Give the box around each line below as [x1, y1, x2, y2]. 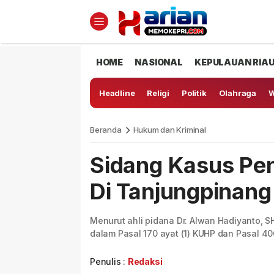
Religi [147, 88, 170, 98]
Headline [99, 88, 135, 98]
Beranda [90, 125, 122, 135]
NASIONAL [135, 57, 183, 67]
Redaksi [127, 256, 163, 267]
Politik [182, 88, 207, 98]
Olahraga [218, 88, 256, 98]
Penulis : [90, 256, 128, 267]
